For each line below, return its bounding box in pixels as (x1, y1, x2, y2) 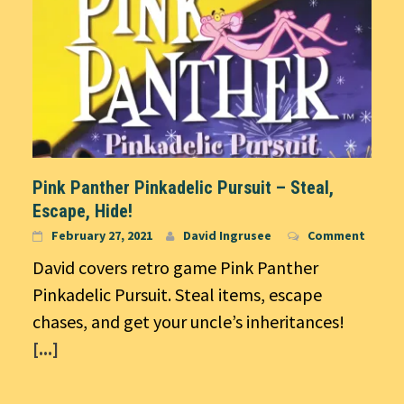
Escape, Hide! (32, 199, 133, 222)
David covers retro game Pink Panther (32, 255, 318, 279)
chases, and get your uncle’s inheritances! (32, 309, 344, 333)
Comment (308, 226, 365, 243)
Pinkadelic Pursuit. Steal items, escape (32, 282, 322, 306)
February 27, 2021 (51, 226, 152, 243)
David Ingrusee (183, 226, 271, 243)
